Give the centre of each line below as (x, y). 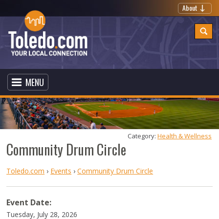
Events (61, 171)
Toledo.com (26, 171)
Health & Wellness (185, 136)
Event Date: (29, 202)
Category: (142, 136)
